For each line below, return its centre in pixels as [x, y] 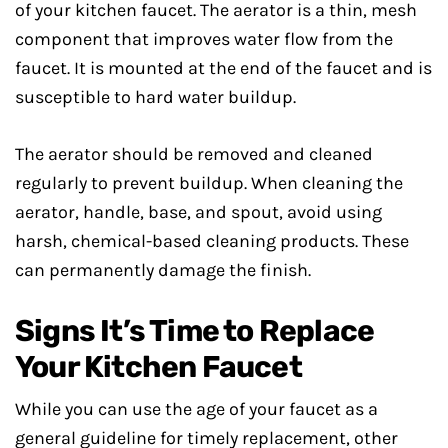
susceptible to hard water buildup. [155, 97]
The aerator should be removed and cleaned [194, 154]
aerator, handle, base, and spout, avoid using [198, 212]
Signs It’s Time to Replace [195, 331]
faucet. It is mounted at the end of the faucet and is [223, 68]
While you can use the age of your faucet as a [196, 409]
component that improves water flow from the [204, 39]
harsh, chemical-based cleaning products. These [212, 241]
